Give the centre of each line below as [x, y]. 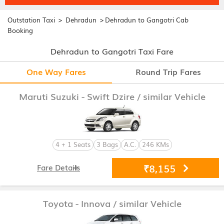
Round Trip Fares [168, 71]
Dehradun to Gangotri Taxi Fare [112, 51]
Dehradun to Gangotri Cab [147, 19]
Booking [20, 30]
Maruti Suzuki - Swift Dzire [78, 96]
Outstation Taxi [31, 19]
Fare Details [58, 167]
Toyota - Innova [78, 203]
